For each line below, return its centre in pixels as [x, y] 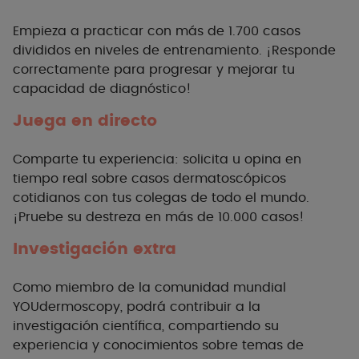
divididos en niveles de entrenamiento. [137, 51]
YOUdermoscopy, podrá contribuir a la [137, 307]
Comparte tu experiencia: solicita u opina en [157, 160]
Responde [304, 51]
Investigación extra [95, 250]
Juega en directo [85, 121]
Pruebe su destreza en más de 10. [126, 218]
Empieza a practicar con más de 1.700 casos [157, 32]
